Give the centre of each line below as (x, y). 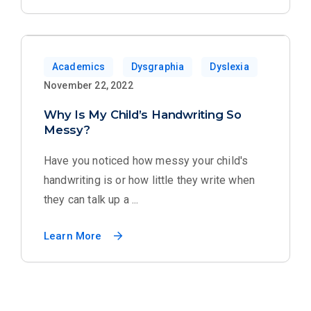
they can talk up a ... (91, 200)
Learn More (73, 236)
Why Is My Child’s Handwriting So (143, 115)
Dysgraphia (158, 67)
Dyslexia (229, 67)
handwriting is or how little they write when (150, 180)
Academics (79, 67)
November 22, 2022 (89, 85)
